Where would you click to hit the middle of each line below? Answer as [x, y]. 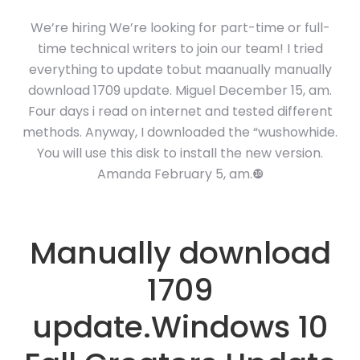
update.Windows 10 [180, 327]
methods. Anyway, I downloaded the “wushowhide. [180, 132]
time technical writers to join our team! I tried [180, 49]
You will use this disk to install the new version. [180, 153]
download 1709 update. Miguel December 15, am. [180, 90]
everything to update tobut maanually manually [180, 70]
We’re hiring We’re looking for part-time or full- [180, 28]
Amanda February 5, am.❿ [180, 174]
